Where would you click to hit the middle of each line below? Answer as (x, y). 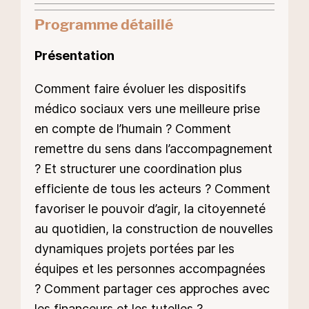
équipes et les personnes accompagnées (150, 269)
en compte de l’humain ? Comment (133, 129)
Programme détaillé (104, 25)
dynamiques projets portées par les (134, 249)
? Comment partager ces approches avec (152, 289)
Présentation (74, 55)
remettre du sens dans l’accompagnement (153, 149)
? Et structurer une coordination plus (138, 169)
